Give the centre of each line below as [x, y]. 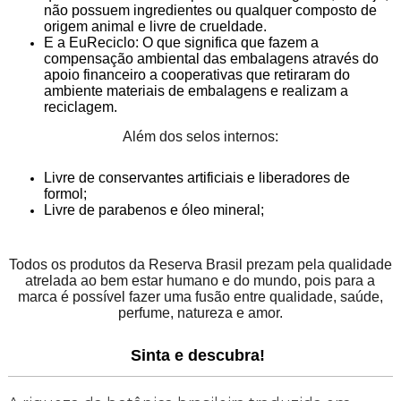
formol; [65, 194]
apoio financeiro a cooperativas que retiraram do [196, 75]
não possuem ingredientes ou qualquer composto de [210, 11]
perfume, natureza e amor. [200, 313]
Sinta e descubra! [200, 356]
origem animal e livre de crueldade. [155, 27]
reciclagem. [80, 107]
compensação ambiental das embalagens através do [211, 59]
